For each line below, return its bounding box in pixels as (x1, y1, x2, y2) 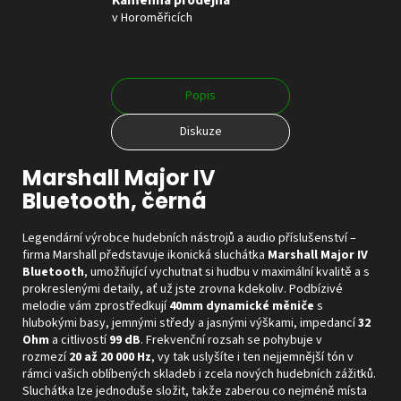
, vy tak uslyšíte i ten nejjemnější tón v (151, 348, 354, 367)
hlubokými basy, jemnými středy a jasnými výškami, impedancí (22, 314, 355, 333)
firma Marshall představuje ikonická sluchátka (22, 246, 265, 265)
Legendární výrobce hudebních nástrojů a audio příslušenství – (22, 229, 356, 248)
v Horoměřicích (112, 9, 192, 28)
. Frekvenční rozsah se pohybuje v (141, 331, 322, 350)
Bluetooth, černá (22, 185, 207, 216)
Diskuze (179, 122, 222, 141)
